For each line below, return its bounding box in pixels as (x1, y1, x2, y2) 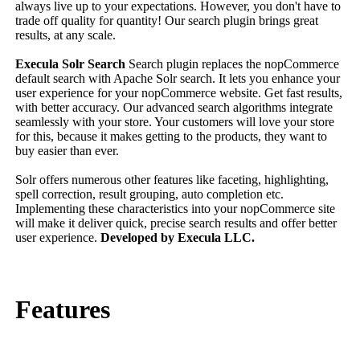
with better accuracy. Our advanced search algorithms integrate (15, 100, 333, 114)
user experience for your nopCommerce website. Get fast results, (15, 85, 342, 100)
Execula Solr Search (15, 56, 125, 71)
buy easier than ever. (15, 143, 119, 157)
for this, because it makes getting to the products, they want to (15, 129, 327, 143)
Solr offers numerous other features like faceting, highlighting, (15, 172, 329, 186)
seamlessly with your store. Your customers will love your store (15, 114, 334, 129)
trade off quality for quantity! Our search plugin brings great (15, 13, 318, 27)
